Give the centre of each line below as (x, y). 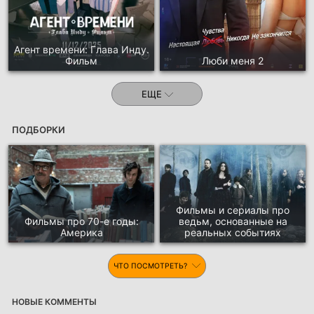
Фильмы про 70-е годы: (81, 221)
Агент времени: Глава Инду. (81, 50)
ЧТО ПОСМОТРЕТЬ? (151, 266)
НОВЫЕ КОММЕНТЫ (54, 302)
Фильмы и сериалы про (233, 210)
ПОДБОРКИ (39, 130)
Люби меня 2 (233, 61)
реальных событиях (233, 233)
